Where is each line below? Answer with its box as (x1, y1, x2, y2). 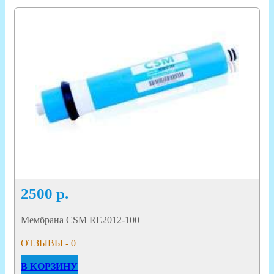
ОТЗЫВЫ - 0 (21, 237, 76, 248)
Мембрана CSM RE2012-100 (21, 214, 139, 225)
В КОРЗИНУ (21, 261, 78, 272)
